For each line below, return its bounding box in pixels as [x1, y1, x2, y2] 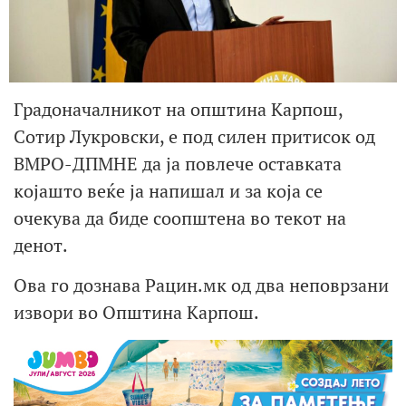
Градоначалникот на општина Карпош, [14, 96, 343, 121]
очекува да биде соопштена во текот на [14, 205, 346, 230]
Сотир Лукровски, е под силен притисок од [14, 123, 375, 149]
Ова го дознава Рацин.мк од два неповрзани [14, 273, 389, 298]
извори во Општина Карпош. [14, 300, 259, 325]
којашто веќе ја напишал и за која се [14, 178, 323, 203]
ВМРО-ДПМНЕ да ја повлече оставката [14, 150, 342, 176]
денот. [14, 232, 68, 257]
